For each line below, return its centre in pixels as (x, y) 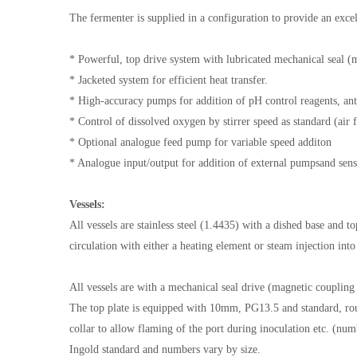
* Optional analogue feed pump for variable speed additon (202, 142)
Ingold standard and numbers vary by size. (165, 349)
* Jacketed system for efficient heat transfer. (170, 80)
